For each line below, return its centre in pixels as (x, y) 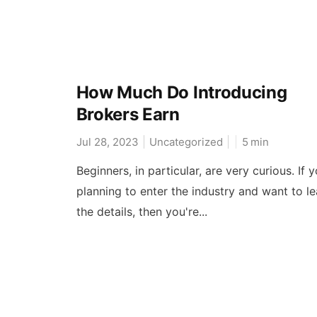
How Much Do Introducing (181, 93)
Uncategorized (186, 142)
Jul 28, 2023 (107, 142)
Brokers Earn (128, 115)
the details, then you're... (142, 212)
